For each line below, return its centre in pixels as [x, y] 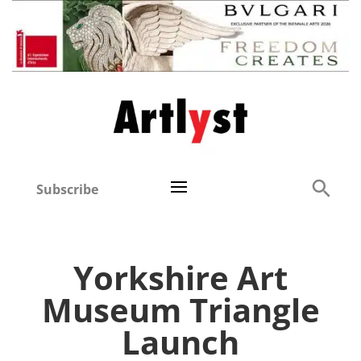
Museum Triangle [180, 310]
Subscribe [68, 190]
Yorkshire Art [180, 278]
